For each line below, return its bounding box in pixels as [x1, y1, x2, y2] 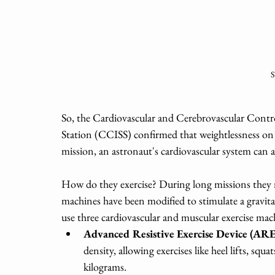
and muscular [163, 209, 219, 224]
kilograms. [83, 259, 126, 274]
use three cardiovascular [61, 209, 160, 224]
